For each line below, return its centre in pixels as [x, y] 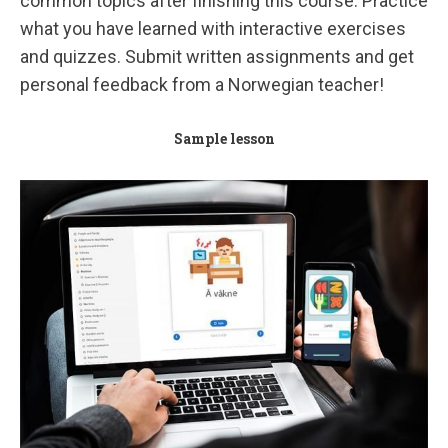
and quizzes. [72, 56]
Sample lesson [224, 138]
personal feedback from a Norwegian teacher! [202, 84]
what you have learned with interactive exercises [213, 28]
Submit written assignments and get [269, 56]
